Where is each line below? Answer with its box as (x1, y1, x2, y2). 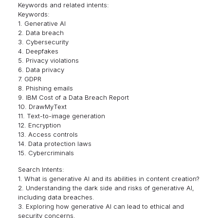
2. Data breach (18, 29, 64, 36)
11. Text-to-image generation (18, 112, 105, 120)
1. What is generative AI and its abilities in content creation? (18, 175, 200, 182)
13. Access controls (18, 130, 78, 138)
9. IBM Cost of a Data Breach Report (18, 93, 129, 101)
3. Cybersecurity (18, 38, 69, 46)
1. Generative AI (18, 19, 66, 27)
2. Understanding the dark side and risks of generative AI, (18, 184, 194, 192)
